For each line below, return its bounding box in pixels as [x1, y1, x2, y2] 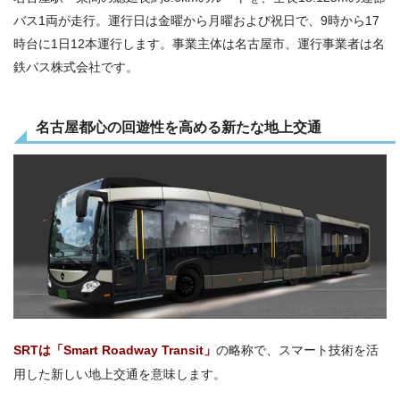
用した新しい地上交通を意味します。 [13, 367, 226, 382]
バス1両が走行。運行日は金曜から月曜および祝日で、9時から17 [13, 13, 379, 29]
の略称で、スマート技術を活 [216, 343, 379, 358]
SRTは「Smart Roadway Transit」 [13, 343, 216, 358]
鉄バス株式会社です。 [13, 60, 138, 75]
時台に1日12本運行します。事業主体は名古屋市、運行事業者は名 [13, 37, 385, 52]
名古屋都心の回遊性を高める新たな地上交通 [36, 119, 321, 135]
